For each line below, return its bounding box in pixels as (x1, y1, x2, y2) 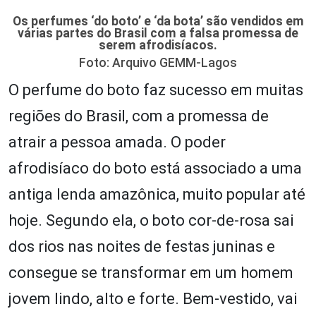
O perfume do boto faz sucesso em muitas (8, 80, 303, 99)
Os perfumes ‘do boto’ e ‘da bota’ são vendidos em (12, 13, 304, 28)
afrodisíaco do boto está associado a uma (8, 159, 302, 177)
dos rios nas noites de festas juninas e (8, 237, 275, 255)
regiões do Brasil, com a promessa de (8, 107, 269, 125)
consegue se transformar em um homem (8, 263, 293, 281)
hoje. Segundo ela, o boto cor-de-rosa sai (8, 211, 293, 229)
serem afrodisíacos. (99, 37, 217, 52)
